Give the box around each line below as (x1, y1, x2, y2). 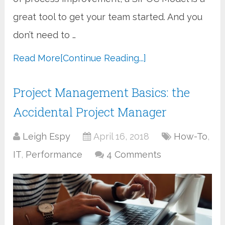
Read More (13, 53, 61, 64)
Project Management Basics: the (13, 84, 190, 101)
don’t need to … (13, 30, 76, 41)
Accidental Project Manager (13, 104, 167, 121)
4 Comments (106, 149, 162, 160)
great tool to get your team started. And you (13, 12, 203, 23)
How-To (174, 131, 208, 142)
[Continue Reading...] (60, 53, 147, 64)
